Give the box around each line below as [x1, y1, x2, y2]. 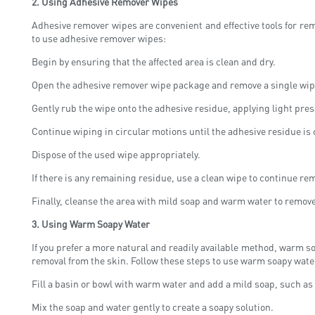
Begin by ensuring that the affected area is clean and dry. [32, 54, 276, 67]
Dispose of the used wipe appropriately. [32, 147, 200, 160]
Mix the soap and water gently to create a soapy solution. [32, 300, 274, 313]
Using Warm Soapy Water [41, 217, 150, 230]
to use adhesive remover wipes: [32, 31, 166, 44]
